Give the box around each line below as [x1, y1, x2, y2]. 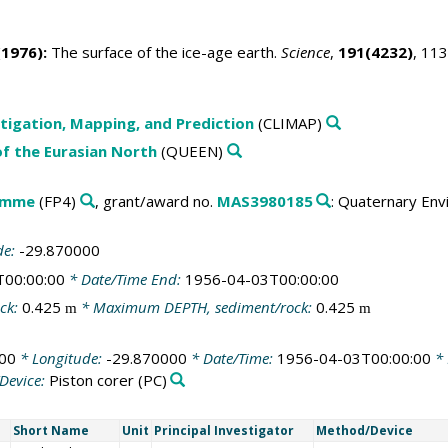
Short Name [12, 422, 89, 440]
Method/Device [315, 422, 413, 440]
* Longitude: [15, 347, 106, 368]
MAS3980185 [216, 190, 313, 211]
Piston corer [48, 369, 134, 390]
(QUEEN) [156, 141, 223, 162]
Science [280, 42, 330, 63]
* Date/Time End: [64, 268, 185, 289]
